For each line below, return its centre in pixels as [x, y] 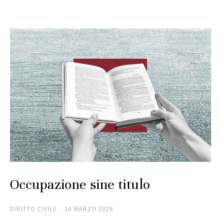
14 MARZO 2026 [89, 209]
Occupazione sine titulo [80, 185]
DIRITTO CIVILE [34, 209]
